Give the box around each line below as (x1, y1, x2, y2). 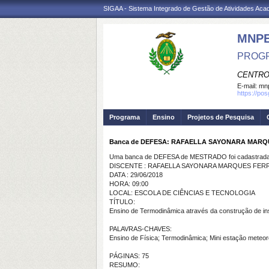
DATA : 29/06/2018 (109, 171, 163, 178)
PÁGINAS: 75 (109, 252, 149, 259)
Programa (109, 113, 140, 121)
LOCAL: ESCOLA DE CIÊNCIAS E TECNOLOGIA (109, 189, 255, 196)
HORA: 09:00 (109, 180, 148, 187)
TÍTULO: (109, 198, 135, 205)
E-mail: (237, 82, 259, 89)
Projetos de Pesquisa (187, 113, 254, 121)
